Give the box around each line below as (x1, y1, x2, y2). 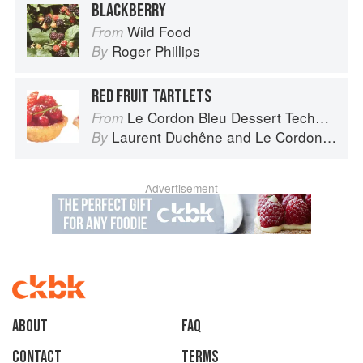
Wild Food (127, 21, 191, 42)
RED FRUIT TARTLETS (92, 85, 211, 109)
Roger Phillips (112, 41, 200, 62)
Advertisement (145, 180, 218, 197)
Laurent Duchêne (112, 126, 223, 147)
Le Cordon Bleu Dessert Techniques (127, 107, 315, 128)
